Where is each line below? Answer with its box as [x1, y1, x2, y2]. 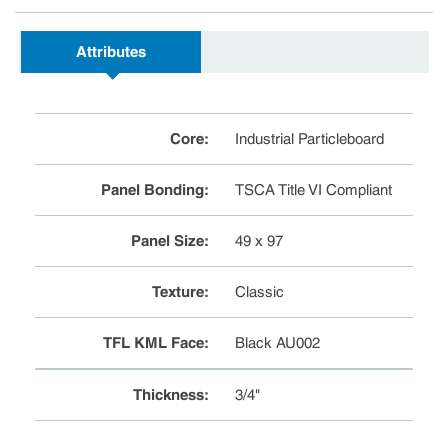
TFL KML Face [102, 334, 204, 352]
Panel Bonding [100, 181, 204, 199]
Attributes [76, 43, 146, 61]
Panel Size [130, 232, 204, 250]
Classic [235, 283, 285, 301]
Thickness [132, 386, 204, 404]
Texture [151, 283, 204, 301]
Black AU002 [235, 334, 321, 352]
